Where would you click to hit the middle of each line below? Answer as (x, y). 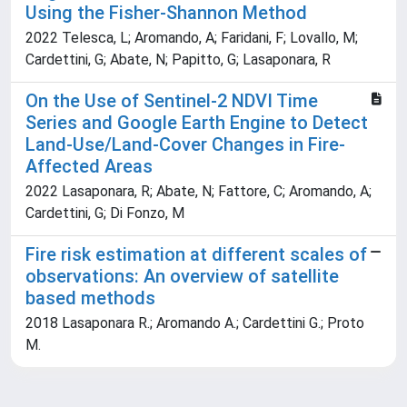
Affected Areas (89, 167)
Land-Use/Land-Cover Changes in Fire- (185, 145)
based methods (90, 298)
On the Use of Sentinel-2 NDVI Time (172, 101)
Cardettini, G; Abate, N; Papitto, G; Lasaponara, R (178, 60)
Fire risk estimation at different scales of (196, 255)
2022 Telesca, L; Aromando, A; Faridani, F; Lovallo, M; (192, 38)
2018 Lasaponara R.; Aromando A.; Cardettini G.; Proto (195, 323)
